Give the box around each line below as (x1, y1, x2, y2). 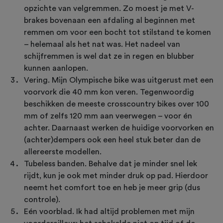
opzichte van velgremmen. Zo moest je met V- (24, 4, 194, 13)
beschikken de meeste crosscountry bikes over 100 (24, 100, 209, 109)
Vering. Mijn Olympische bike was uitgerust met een (24, 76, 214, 85)
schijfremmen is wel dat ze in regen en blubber (24, 52, 194, 61)
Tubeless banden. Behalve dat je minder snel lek (24, 160, 197, 168)
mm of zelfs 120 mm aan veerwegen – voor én (24, 112, 192, 120)
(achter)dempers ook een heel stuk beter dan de (24, 136, 201, 144)
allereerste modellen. (24, 148, 104, 156)
